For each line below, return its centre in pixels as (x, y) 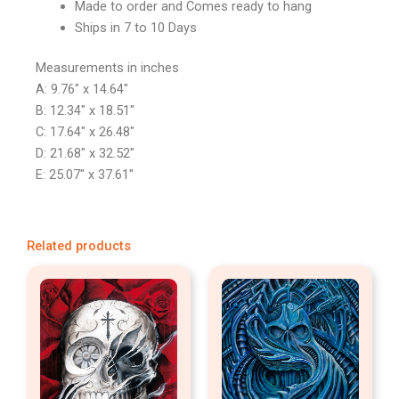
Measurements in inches (107, 68)
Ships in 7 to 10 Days (135, 27)
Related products (79, 245)
